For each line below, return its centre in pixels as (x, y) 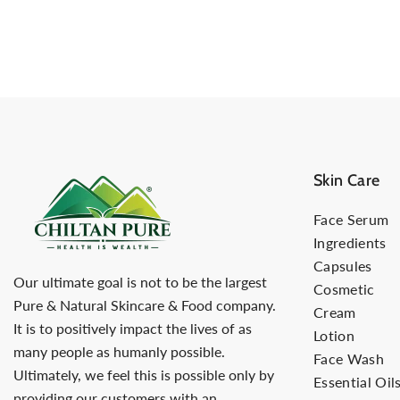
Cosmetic (344, 288)
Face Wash (349, 358)
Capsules (343, 265)
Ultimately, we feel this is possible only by (144, 374)
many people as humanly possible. (119, 351)
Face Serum (351, 219)
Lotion (334, 335)
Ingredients (350, 242)
